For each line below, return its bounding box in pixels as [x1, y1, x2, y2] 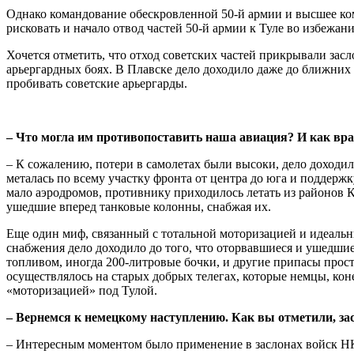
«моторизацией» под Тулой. [6, 284, 157, 298]
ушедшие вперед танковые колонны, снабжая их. [6, 200, 271, 214]
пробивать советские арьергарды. [6, 77, 187, 91]
